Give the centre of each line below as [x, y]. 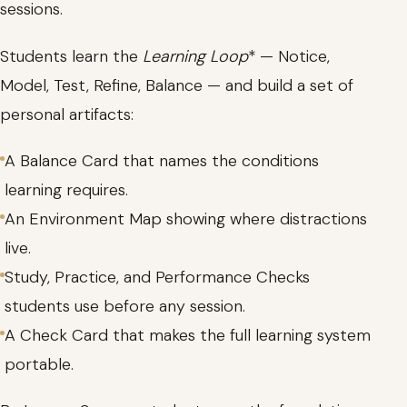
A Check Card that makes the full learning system [188, 335]
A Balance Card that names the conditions [162, 160]
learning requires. [66, 189]
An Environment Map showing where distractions [186, 218]
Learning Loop [195, 56]
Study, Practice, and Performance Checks [157, 277]
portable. [39, 364]
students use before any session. [125, 306]
